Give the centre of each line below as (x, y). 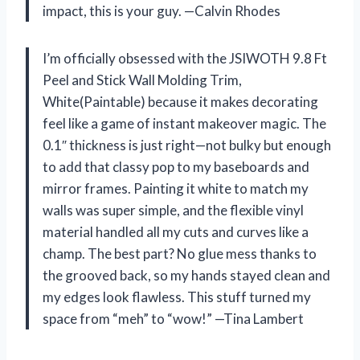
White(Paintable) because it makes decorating (180, 101)
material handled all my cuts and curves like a (176, 231)
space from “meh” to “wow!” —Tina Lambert (173, 318)
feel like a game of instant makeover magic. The (184, 123)
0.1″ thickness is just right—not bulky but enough (187, 145)
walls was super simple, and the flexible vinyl (173, 210)
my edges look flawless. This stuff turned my (177, 297)
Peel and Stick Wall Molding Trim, (142, 80)
